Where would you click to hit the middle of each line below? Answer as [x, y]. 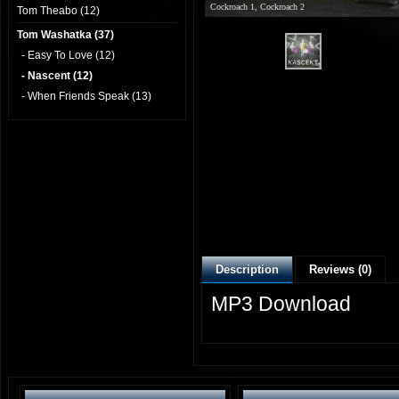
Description [247, 269]
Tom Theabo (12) [58, 11]
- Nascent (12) [57, 76]
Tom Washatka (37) [65, 35]
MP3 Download [281, 304]
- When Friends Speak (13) [86, 96]
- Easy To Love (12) [68, 55]
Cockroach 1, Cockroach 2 [257, 7]
